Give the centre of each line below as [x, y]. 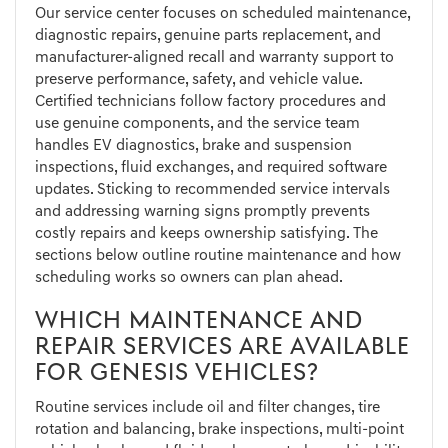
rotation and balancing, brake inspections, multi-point [219, 430]
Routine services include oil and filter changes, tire [207, 408]
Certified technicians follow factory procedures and [210, 102]
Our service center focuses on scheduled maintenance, [222, 14]
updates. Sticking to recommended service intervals [212, 190]
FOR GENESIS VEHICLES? [177, 374]
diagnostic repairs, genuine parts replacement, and [208, 36]
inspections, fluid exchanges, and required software [211, 168]
